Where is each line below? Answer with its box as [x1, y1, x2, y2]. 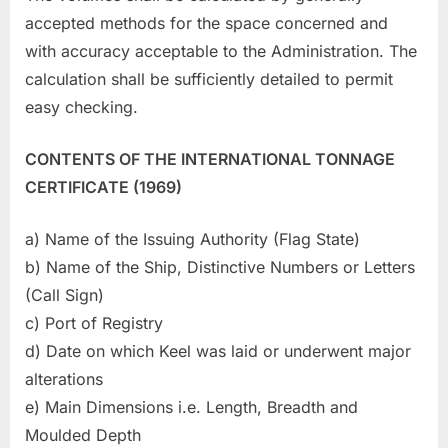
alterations [25, 368, 103, 389]
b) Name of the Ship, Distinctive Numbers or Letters [25, 256, 415, 277]
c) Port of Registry [25, 312, 163, 333]
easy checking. [25, 96, 138, 117]
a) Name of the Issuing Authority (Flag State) [25, 228, 360, 249]
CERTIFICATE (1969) [25, 176, 182, 197]
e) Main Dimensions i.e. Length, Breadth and [25, 396, 358, 417]
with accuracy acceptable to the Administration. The [25, 40, 417, 61]
